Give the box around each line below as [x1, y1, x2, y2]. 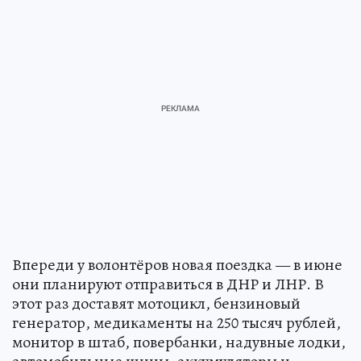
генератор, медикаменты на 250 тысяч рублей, [12, 312, 341, 334]
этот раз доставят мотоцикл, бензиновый [12, 293, 301, 314]
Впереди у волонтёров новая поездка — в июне [12, 254, 342, 276]
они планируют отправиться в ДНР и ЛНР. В [12, 273, 324, 295]
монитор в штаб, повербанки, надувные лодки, [12, 331, 346, 353]
